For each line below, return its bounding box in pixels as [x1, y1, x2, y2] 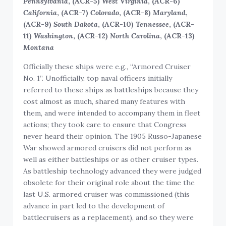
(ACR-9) [23, 20, 54, 29]
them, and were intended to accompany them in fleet [23, 108, 201, 118]
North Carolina [110, 31, 160, 41]
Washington [34, 31, 74, 41]
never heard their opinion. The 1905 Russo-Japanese [23, 132, 202, 141]
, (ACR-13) [160, 31, 195, 41]
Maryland [153, 8, 186, 18]
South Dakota [53, 20, 98, 29]
